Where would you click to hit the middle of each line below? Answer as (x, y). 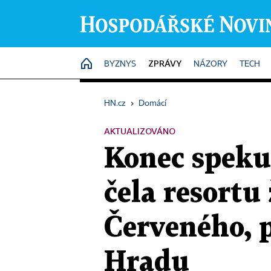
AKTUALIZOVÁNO (140, 131)
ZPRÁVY (165, 63)
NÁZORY (211, 64)
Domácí (152, 103)
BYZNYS (120, 64)
